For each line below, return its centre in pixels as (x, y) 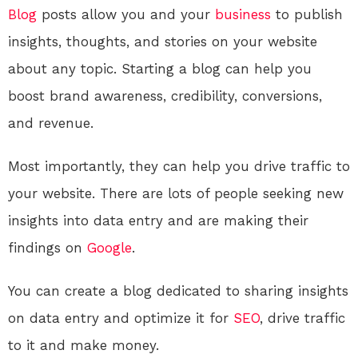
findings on (48, 248)
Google (109, 248)
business (243, 15)
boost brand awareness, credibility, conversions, (165, 96)
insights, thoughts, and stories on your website (163, 42)
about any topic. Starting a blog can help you (160, 69)
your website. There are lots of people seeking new (176, 194)
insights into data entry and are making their (158, 221)
